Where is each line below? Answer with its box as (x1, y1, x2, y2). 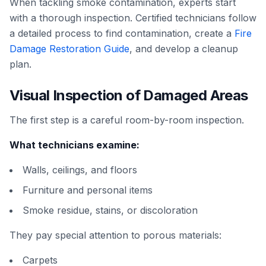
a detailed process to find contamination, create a (9, 27, 235, 39)
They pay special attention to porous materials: (9, 229, 221, 241)
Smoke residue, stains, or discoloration (23, 204, 198, 216)
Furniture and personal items (23, 184, 153, 196)
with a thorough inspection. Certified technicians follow (9, 12, 256, 24)
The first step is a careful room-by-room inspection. (9, 114, 244, 126)
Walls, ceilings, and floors (23, 164, 137, 176)
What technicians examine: (9, 139, 140, 151)
